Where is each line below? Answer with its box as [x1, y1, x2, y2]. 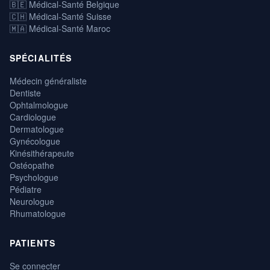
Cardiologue [10, 110, 56, 123]
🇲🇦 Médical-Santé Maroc [10, 22, 110, 34]
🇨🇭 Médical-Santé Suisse [10, 10, 111, 22]
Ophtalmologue [10, 98, 68, 111]
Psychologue [10, 171, 58, 183]
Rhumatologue [10, 207, 66, 219]
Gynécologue [10, 134, 60, 147]
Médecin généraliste [10, 74, 87, 87]
